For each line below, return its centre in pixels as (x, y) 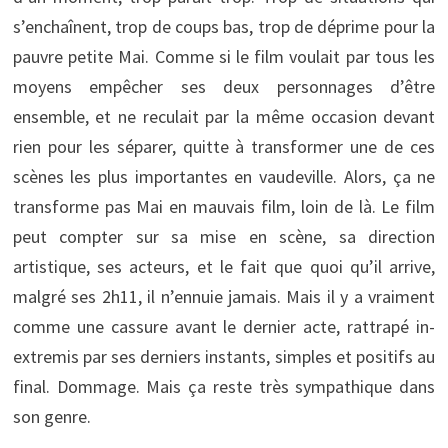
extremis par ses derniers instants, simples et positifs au (224, 356)
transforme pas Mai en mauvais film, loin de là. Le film (224, 206)
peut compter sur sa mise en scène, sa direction (224, 236)
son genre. (51, 416)
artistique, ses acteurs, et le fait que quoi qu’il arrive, (224, 266)
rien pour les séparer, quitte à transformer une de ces (224, 146)
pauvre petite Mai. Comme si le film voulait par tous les (224, 56)
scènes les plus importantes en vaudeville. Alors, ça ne (224, 176)
